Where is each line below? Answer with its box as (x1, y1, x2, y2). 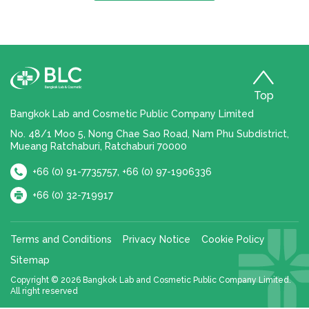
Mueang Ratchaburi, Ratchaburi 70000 (10, 141, 187, 152)
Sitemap (10, 255, 50, 266)
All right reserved (10, 286, 78, 297)
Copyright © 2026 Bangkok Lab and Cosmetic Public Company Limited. (10, 275, 291, 286)
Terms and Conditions (10, 234, 112, 246)
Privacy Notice (123, 234, 190, 246)
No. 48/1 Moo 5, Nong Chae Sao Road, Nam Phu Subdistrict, (10, 128, 289, 140)
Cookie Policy (201, 234, 265, 246)
